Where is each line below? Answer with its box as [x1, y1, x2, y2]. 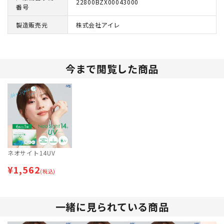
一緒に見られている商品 [55, 199, 169, 214]
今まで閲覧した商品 [65, 61, 159, 76]
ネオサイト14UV [7, 148, 55, 157]
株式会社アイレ [76, 20, 120, 29]
